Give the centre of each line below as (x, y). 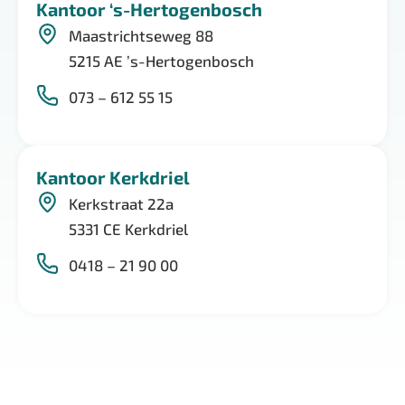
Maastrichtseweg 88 (141, 36)
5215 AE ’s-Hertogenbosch (166, 61)
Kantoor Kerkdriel (113, 178)
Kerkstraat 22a (122, 204)
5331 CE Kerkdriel (129, 229)
